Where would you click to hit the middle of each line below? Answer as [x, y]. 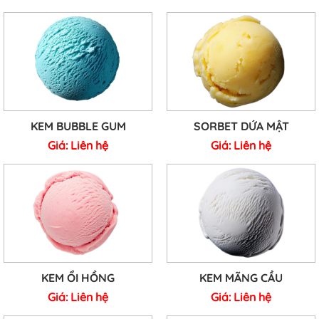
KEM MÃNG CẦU [241, 278]
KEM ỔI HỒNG [78, 278]
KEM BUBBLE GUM [78, 126]
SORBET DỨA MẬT [241, 126]
